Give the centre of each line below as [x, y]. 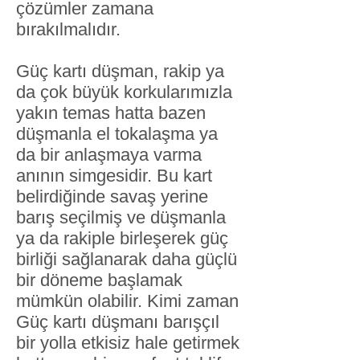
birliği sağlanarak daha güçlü [127, 259]
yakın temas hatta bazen [111, 113]
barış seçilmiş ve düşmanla [121, 217]
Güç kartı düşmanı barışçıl [118, 322]
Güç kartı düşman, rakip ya [120, 71]
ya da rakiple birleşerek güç [122, 238]
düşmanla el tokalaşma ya [117, 134]
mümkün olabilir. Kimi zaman [127, 301]
